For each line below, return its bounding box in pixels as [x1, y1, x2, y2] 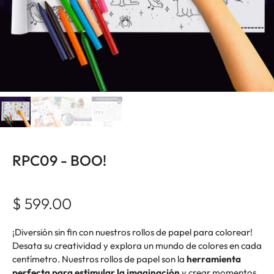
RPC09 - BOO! [12, 151, 106, 169]
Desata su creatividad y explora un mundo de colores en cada [12, 240, 262, 251]
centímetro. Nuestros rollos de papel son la [12, 253, 185, 265]
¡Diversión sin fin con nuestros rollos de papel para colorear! [12, 226, 253, 238]
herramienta [185, 253, 241, 265]
